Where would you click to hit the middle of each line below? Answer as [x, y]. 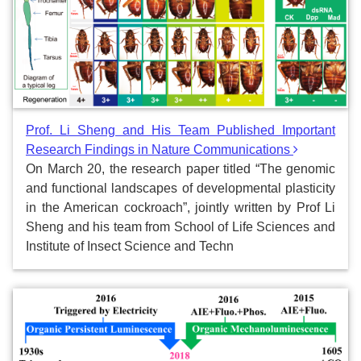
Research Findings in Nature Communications [160, 149]
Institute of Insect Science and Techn [130, 246]
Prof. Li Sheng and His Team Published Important [180, 130]
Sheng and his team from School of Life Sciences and [180, 226]
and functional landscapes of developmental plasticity [180, 188]
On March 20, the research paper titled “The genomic [180, 168]
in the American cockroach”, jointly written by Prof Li [180, 207]
